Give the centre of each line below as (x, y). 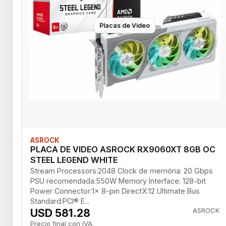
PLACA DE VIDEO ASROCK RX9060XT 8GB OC (123, 149)
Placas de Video (125, 26)
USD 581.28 (60, 213)
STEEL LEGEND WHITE (74, 160)
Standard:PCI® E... (60, 201)
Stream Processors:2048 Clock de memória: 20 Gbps (122, 171)
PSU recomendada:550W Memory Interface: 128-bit (118, 181)
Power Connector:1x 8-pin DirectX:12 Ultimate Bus (115, 191)
